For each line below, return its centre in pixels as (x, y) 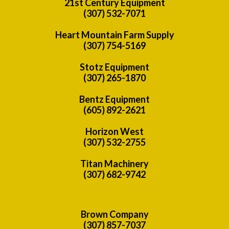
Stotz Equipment (114, 67)
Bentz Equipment (114, 99)
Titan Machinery (114, 163)
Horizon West (114, 131)
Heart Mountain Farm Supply (114, 35)
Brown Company (114, 214)
